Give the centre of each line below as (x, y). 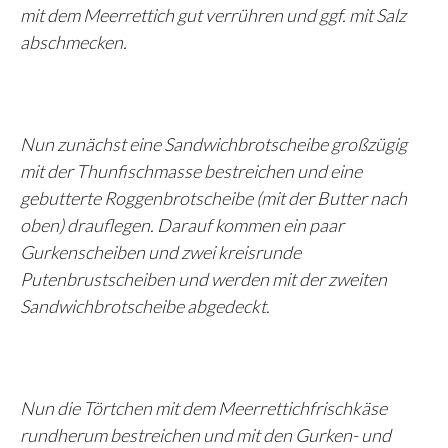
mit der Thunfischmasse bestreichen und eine (191, 171)
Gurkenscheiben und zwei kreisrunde (160, 252)
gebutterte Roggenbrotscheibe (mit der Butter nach (213, 198)
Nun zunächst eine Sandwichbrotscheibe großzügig (213, 144)
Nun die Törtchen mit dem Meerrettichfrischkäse (203, 408)
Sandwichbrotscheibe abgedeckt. (145, 306)
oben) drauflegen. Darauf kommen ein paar (182, 225)
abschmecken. (73, 42)
